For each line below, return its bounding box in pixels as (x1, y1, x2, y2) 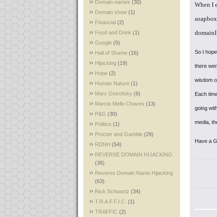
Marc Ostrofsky (95, 91, 132, 96)
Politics (95, 121, 111, 127)
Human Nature (95, 80, 129, 86)
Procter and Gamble (95, 131, 142, 137)
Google (95, 40, 112, 46)
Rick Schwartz (95, 188, 129, 194)
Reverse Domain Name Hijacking (95, 170, 173, 176)
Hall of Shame (95, 50, 127, 56)
